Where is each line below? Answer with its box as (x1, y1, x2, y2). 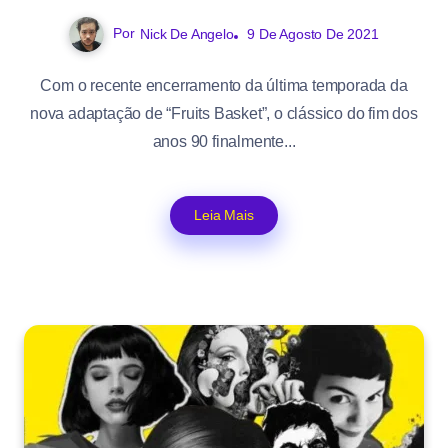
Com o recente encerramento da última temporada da (40, 77, 408, 95)
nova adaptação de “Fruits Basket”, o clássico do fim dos (30, 105, 418, 123)
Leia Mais (194, 207, 254, 224)
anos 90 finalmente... (152, 133, 296, 151)
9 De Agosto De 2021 (247, 26, 379, 43)
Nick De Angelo (140, 26, 234, 43)
